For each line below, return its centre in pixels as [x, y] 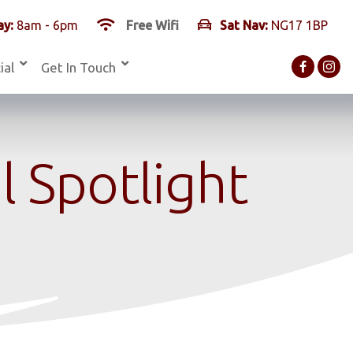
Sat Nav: [244, 25]
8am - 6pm [46, 25]
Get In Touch [79, 67]
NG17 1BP [298, 25]
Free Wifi [151, 25]
